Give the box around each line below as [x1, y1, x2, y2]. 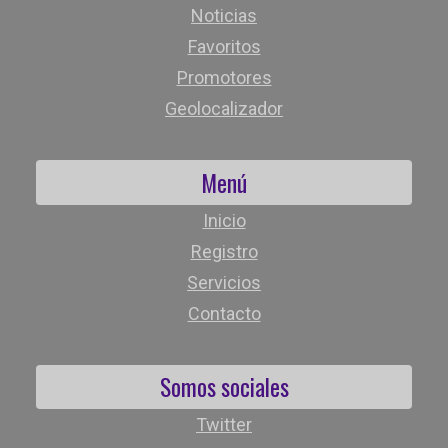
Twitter [196, 413, 252, 435]
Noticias [191, 5, 257, 27]
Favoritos [187, 36, 261, 58]
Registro [190, 240, 258, 262]
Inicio [202, 209, 246, 231]
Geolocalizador [165, 98, 283, 120]
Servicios [187, 271, 261, 293]
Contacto [187, 302, 261, 324]
